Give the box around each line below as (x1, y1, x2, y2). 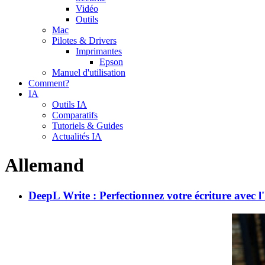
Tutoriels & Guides (52, 121, 123, 131)
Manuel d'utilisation (52, 67, 125, 77)
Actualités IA (52, 131, 102, 141)
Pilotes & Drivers (52, 35, 117, 46)
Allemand (5, 154, 84, 176)
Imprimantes (76, 46, 122, 56)
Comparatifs (52, 110, 98, 120)
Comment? (28, 78, 69, 88)
